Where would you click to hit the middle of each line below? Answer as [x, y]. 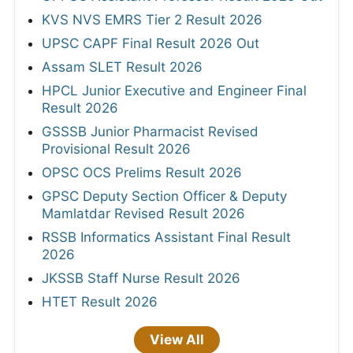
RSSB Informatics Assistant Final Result [166, 237]
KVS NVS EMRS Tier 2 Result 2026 [152, 19]
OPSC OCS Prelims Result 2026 [142, 172]
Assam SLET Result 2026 [122, 67]
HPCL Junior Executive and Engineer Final [174, 90]
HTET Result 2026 [100, 301]
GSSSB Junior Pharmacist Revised [150, 131]
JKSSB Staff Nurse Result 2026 [141, 278]
